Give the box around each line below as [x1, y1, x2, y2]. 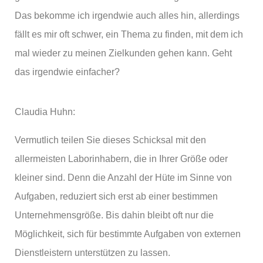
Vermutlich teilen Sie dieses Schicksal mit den [15, 135, 206, 145]
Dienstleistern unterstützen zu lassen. [15, 248, 170, 258]
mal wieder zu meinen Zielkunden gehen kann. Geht [15, 48, 232, 58]
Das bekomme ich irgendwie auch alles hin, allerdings [15, 11, 240, 21]
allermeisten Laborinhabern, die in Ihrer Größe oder [15, 154, 228, 164]
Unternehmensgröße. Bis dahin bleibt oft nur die [15, 210, 214, 220]
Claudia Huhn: [15, 107, 75, 117]
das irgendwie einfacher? [15, 67, 120, 77]
